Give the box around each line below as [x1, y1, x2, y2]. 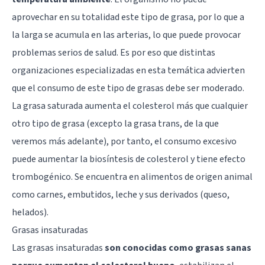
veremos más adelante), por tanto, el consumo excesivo [12, 134, 237, 148]
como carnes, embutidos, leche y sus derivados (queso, [12, 188, 230, 201]
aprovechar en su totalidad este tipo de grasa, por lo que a [12, 10, 244, 24]
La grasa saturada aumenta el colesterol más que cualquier [12, 99, 248, 112]
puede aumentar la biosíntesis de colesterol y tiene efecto [12, 152, 245, 166]
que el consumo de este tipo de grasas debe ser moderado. [12, 81, 244, 95]
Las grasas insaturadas [12, 241, 105, 254]
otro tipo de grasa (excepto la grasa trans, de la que [12, 117, 219, 130]
